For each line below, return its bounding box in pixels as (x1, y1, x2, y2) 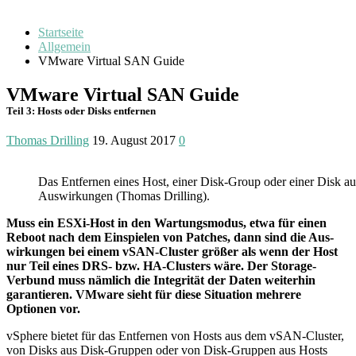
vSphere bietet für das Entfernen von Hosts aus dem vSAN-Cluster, (6, 328, 344, 342)
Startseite (38, 25, 83, 39)
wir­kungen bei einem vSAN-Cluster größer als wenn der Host (6, 244, 338, 258)
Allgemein (38, 39, 91, 53)
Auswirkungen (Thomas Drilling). (38, 188, 210, 203)
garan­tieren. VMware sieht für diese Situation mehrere (6, 287, 301, 301)
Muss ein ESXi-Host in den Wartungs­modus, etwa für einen (6, 215, 327, 230)
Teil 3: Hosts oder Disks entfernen (6, 105, 156, 117)
